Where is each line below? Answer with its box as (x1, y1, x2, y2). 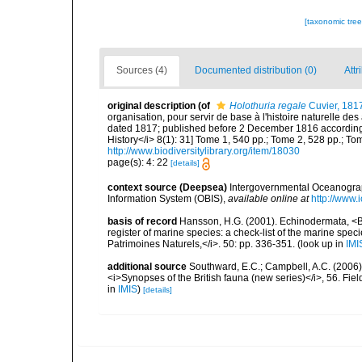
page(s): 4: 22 (107, 157, 170, 169)
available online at (228, 192, 309, 204)
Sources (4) (116, 65, 167, 77)
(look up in (295, 238, 346, 250)
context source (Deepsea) (107, 181, 227, 193)
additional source (107, 260, 187, 272)
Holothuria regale (229, 100, 306, 112)
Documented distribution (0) (195, 65, 317, 77)
